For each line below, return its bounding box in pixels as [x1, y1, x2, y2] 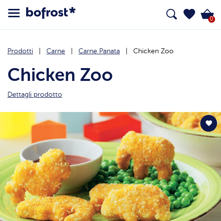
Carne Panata [78, 48, 120, 55]
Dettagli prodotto [7, 91, 62, 98]
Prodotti [7, 48, 33, 55]
